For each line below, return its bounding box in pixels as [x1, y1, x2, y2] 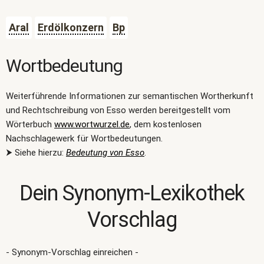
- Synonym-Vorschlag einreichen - [6, 247, 138, 258]
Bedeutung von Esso [66, 147, 144, 158]
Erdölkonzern [38, 21, 104, 34]
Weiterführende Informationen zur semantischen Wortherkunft [6, 91, 253, 101]
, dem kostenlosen [130, 119, 202, 130]
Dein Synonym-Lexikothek [19, 181, 245, 206]
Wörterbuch [6, 119, 54, 130]
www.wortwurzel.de [54, 119, 130, 130]
